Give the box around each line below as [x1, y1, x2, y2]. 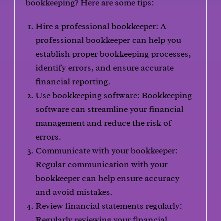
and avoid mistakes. [36, 186, 113, 197]
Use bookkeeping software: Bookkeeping [36, 90, 192, 101]
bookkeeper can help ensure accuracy [36, 173, 180, 184]
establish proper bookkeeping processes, [36, 48, 191, 59]
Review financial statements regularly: [36, 200, 183, 211]
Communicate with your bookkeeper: [36, 145, 178, 156]
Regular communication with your [36, 159, 168, 170]
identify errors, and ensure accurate [36, 62, 174, 73]
